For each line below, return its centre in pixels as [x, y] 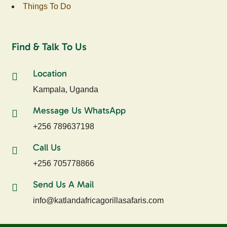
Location [50, 73]
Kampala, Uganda [66, 89]
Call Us [47, 147]
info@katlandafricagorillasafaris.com [99, 200]
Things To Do [48, 6]
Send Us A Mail [64, 184]
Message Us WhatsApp [80, 110]
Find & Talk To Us [49, 46]
